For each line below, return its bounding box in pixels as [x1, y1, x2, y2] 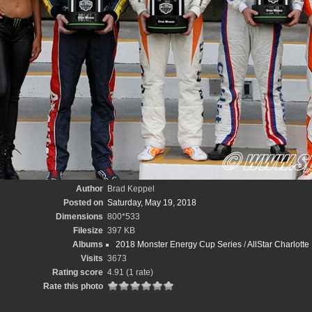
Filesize [73, 226, 103, 235]
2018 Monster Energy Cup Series [116, 240, 242, 249]
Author [76, 184, 103, 194]
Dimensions [56, 212, 103, 221]
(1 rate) [126, 267, 153, 277]
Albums [72, 240, 103, 249]
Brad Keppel [107, 184, 155, 194]
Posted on [63, 198, 103, 208]
